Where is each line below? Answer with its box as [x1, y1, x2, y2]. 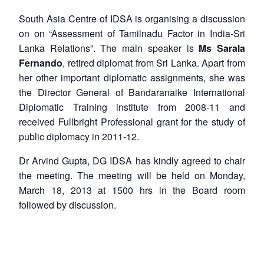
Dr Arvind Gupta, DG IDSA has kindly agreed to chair [19, 153, 245, 167]
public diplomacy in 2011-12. [19, 129, 139, 143]
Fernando [19, 55, 62, 70]
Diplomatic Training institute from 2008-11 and [19, 100, 245, 114]
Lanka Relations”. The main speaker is [19, 41, 199, 55]
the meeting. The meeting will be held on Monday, [19, 168, 245, 182]
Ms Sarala [199, 41, 246, 55]
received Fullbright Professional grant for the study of [19, 114, 245, 128]
